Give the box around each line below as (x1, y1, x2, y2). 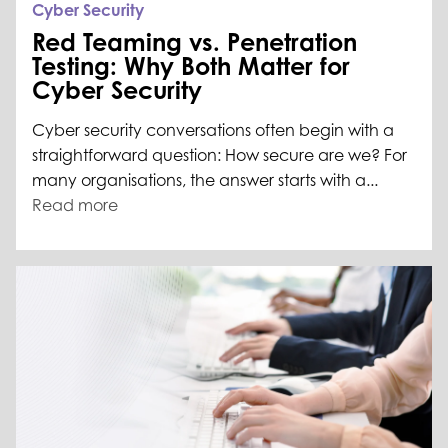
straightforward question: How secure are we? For (32, 145, 407, 166)
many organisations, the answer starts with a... (32, 170, 378, 191)
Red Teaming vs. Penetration (32, 27, 357, 58)
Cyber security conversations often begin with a (32, 120, 394, 141)
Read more (32, 195, 118, 216)
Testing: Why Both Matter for (32, 51, 350, 82)
